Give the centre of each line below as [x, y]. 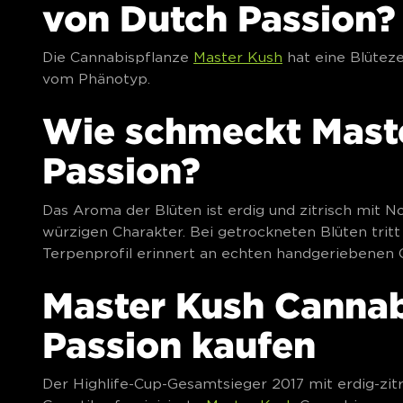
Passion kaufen [179, 344]
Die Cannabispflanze [118, 58]
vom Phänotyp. [96, 79]
